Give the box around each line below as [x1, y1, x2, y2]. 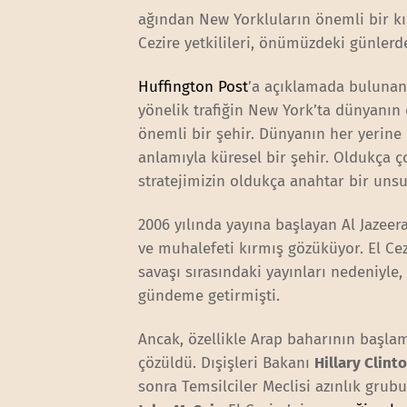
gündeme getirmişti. [138, 285, 281, 305]
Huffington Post [138, 76, 249, 96]
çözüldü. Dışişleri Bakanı [138, 352, 315, 372]
